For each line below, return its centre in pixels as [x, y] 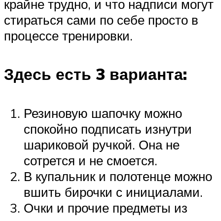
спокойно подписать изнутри [108, 129]
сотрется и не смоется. [91, 160]
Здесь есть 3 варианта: [95, 74]
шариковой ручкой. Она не [102, 144]
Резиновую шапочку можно [103, 113]
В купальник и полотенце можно [118, 176]
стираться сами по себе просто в [101, 19]
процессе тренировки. [68, 35]
